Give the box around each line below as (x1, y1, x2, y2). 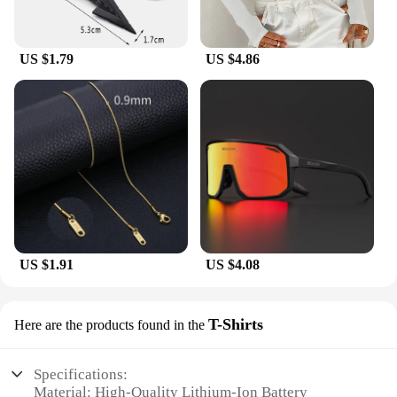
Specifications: (34, 365, 128, 383)
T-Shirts (208, 315, 263, 333)
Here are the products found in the (14, 316, 205, 332)
